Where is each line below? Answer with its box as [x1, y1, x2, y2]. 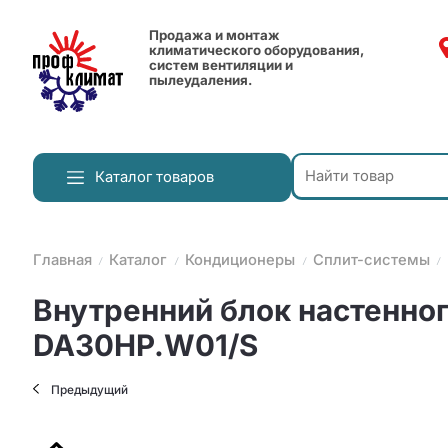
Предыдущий [51, 382, 129, 397]
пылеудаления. [149, 72, 253, 89]
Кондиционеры [185, 251, 296, 270]
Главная [32, 251, 92, 270]
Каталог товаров [95, 168, 215, 187]
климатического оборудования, [149, 42, 365, 59]
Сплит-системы [312, 251, 430, 270]
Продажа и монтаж [149, 27, 281, 44]
